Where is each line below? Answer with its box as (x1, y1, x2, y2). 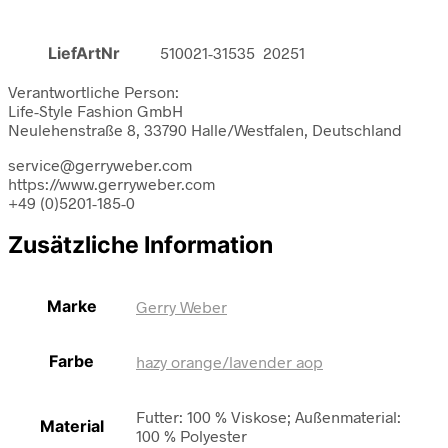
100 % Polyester (136, 426, 247, 446)
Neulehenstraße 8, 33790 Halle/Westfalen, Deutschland (8, 119, 402, 139)
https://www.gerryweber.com (8, 173, 215, 193)
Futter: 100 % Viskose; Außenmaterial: (136, 407, 401, 427)
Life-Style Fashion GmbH (8, 100, 183, 120)
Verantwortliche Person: (8, 81, 179, 101)
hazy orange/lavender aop (136, 352, 323, 372)
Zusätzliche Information (8, 230, 273, 259)
